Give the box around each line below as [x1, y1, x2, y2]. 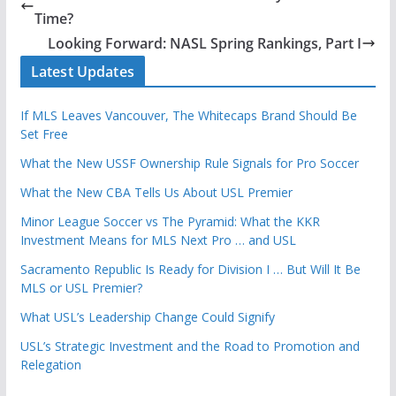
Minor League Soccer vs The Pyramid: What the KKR [19, 213, 320, 231]
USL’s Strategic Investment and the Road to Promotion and [19, 338, 360, 355]
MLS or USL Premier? [19, 279, 142, 297]
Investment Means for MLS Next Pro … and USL [19, 232, 296, 249]
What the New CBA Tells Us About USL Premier [19, 184, 293, 202]
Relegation [19, 356, 81, 374]
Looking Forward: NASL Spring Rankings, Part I [48, 34, 362, 54]
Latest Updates [30, 62, 134, 82]
